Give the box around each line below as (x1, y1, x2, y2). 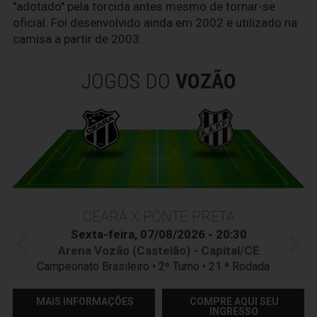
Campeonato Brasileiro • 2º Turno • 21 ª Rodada (36, 259, 281, 273)
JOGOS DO (81, 69, 175, 94)
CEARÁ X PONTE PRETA (82, 207, 235, 225)
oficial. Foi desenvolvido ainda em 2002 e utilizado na (13, 16, 297, 30)
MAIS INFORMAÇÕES (35, 295, 134, 307)
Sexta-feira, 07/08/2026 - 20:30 (70, 226, 247, 241)
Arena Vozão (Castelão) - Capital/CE (57, 243, 260, 258)
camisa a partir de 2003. (13, 32, 142, 47)
